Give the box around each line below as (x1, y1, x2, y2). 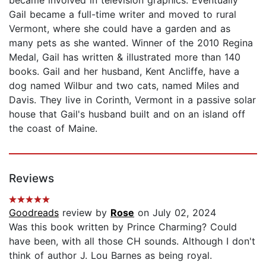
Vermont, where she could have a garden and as (9, 22, 230, 34)
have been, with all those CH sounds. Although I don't (9, 235, 255, 247)
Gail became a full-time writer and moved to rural (9, 8, 236, 20)
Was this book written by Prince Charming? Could (9, 220, 237, 233)
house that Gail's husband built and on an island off (9, 107, 245, 120)
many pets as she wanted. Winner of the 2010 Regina (9, 36, 253, 49)
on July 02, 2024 (134, 206, 216, 218)
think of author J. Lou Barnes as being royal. (9, 249, 212, 261)
